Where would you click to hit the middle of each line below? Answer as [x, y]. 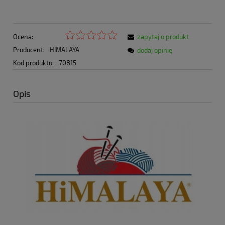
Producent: [30, 49]
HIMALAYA [64, 49]
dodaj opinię [155, 50]
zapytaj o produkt [163, 36]
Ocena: [23, 36]
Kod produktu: [33, 63]
